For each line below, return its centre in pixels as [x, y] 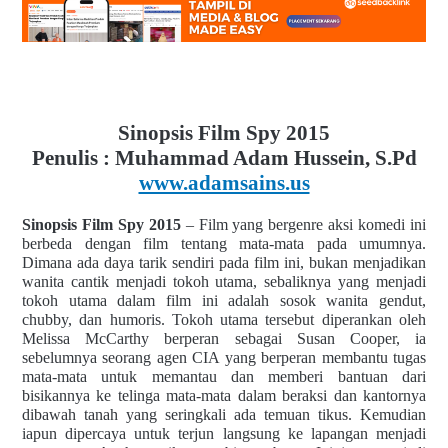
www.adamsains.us [224, 182]
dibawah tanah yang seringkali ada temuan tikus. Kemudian [224, 414]
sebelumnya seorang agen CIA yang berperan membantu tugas [224, 357]
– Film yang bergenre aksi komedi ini [303, 224]
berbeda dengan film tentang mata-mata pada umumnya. [224, 243]
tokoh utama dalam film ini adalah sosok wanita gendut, [224, 300]
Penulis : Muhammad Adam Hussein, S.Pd [224, 157]
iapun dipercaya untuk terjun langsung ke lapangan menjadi [224, 433]
